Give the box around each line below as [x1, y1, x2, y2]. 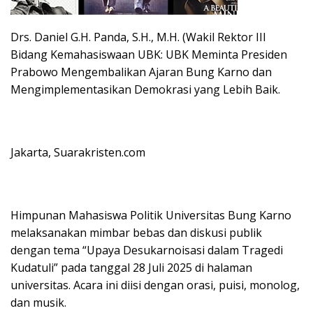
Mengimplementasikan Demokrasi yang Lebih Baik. [10, 81, 280, 97]
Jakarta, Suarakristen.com [10, 144, 145, 160]
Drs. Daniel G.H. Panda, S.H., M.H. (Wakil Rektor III [10, 29, 266, 45]
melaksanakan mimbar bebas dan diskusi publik [10, 224, 262, 240]
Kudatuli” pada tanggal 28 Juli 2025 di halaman [10, 259, 252, 275]
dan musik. [10, 294, 66, 310]
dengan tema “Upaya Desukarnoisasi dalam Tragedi [10, 242, 283, 258]
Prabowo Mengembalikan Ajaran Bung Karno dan [10, 64, 272, 80]
